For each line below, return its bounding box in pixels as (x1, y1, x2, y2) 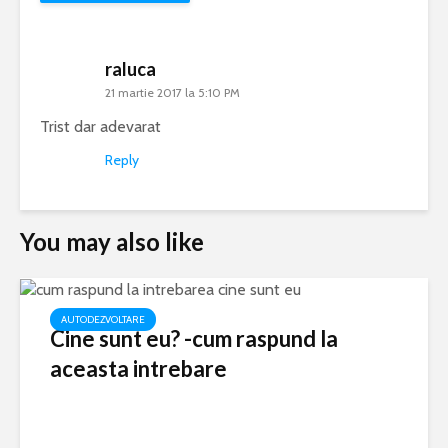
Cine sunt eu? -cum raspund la (50, 325, 338, 353)
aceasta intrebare (50, 355, 227, 383)
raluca (105, 58, 156, 81)
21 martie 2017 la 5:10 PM (105, 85, 240, 101)
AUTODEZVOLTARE (61, 313, 145, 327)
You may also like (20, 227, 204, 257)
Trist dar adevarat (40, 117, 161, 137)
